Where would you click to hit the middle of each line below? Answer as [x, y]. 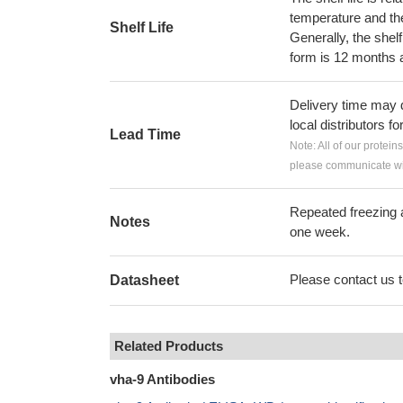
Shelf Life [142, 27]
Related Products [169, 346]
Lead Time [145, 134]
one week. [320, 232]
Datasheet [144, 280]
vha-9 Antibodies [162, 379]
